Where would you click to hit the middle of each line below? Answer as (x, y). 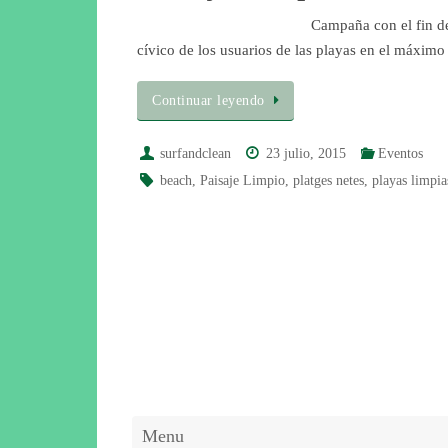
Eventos (400, 154)
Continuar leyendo (208, 101)
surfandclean (196, 154)
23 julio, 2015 (306, 154)
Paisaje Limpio (243, 181)
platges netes (329, 181)
